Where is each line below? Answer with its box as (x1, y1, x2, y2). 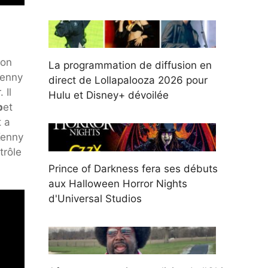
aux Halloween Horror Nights (48, 177, 187, 190)
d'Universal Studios (48, 192, 142, 205)
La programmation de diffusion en (48, 59, 212, 72)
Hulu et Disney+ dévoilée (48, 89, 169, 102)
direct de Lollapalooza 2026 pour (48, 74, 208, 87)
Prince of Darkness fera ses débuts (48, 162, 218, 175)
